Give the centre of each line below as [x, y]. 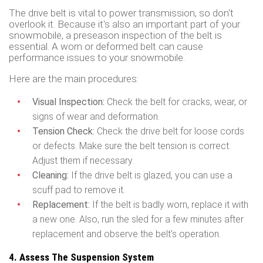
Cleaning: [50, 175]
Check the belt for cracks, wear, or [176, 102]
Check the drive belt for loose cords [169, 131]
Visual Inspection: [68, 102]
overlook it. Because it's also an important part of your [124, 24]
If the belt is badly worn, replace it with [169, 204]
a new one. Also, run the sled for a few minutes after [138, 219]
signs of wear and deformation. [96, 116]
